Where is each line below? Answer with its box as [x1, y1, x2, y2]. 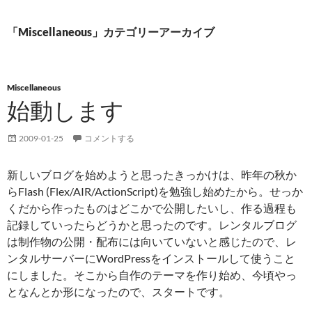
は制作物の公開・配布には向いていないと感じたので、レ [7, 235, 297, 248]
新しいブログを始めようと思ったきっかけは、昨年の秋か [7, 168, 297, 181]
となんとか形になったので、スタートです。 [7, 285, 230, 298]
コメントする [84, 133, 134, 143]
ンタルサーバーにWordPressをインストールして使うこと [7, 251, 295, 265]
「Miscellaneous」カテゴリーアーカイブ [7, 25, 214, 38]
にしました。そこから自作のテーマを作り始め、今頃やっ [7, 268, 297, 281]
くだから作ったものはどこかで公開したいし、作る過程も [7, 201, 297, 214]
